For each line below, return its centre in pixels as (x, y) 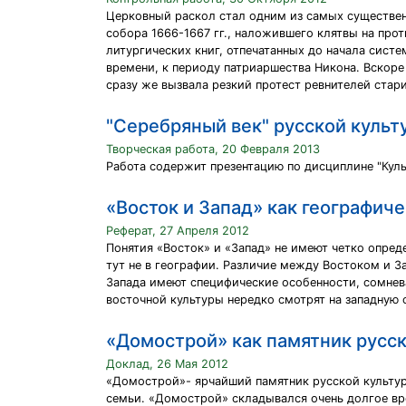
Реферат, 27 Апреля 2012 (178, 231)
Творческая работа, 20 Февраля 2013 (213, 149)
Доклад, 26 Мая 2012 (167, 364)
